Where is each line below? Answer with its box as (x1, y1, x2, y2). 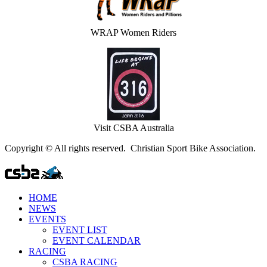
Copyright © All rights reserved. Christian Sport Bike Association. (5, 143, 256, 154)
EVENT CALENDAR (52, 235, 141, 246)
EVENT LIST (52, 225, 107, 235)
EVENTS (29, 214, 66, 225)
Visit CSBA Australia (93, 123, 174, 133)
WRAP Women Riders (91, 27, 176, 38)
